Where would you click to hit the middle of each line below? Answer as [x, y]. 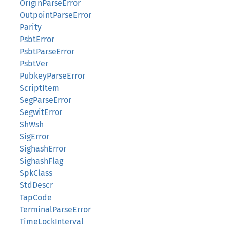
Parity [31, 27]
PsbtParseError [47, 51]
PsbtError [37, 39]
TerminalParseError [55, 210]
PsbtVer [34, 64]
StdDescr [36, 185]
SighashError [43, 149]
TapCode [36, 197]
